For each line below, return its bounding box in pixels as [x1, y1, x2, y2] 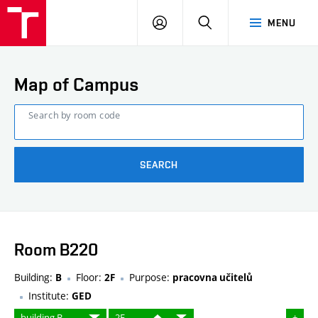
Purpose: [129, 270, 172, 285]
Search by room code [28, 109, 120, 122]
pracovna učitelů [172, 271, 253, 285]
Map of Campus [14, 74, 139, 95]
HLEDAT [212, 16, 249, 28]
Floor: [76, 270, 104, 285]
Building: [14, 270, 55, 285]
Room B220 [14, 240, 98, 260]
